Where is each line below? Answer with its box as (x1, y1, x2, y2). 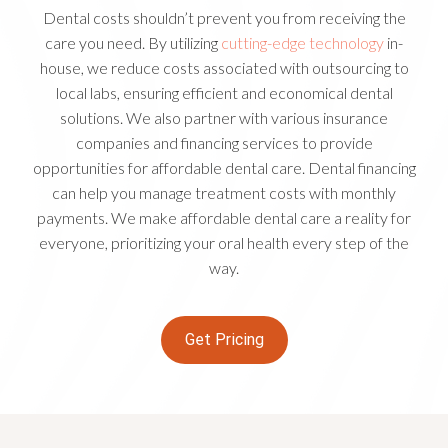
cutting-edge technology (221, 33, 384, 53)
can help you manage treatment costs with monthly (52, 183, 396, 203)
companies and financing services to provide (75, 133, 373, 153)
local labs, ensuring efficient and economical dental (55, 83, 393, 103)
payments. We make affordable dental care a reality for (37, 208, 411, 228)
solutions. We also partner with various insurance (60, 108, 388, 128)
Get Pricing (184, 330, 264, 350)
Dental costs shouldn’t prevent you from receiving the (42, 8, 406, 28)
